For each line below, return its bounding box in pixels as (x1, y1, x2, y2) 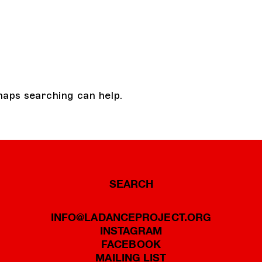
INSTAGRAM (99, 224, 163, 237)
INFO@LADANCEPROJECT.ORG (50, 211, 212, 224)
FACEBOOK (101, 237, 161, 251)
